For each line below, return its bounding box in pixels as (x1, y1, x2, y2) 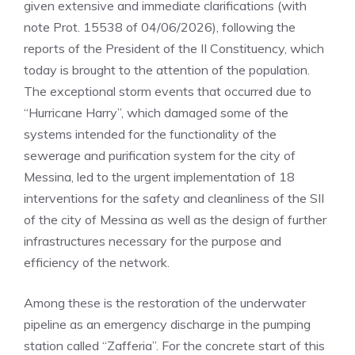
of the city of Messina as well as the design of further (24, 211, 326, 227)
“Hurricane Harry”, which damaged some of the (24, 104, 288, 120)
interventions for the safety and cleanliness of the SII (24, 189, 324, 206)
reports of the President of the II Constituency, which (24, 40, 324, 56)
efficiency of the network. (24, 254, 170, 270)
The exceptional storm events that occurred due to (24, 82, 311, 99)
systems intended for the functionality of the (24, 125, 277, 142)
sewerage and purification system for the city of (24, 147, 296, 163)
